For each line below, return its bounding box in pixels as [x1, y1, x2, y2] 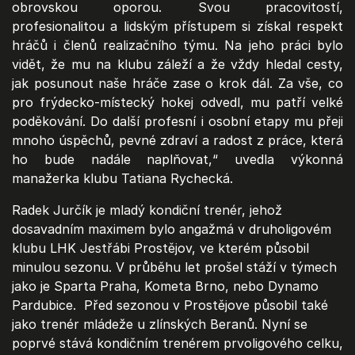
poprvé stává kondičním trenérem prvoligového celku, [12, 335, 343, 352]
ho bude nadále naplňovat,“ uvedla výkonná [12, 151, 343, 168]
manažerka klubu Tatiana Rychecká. [12, 170, 233, 187]
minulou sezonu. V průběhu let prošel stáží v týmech [12, 259, 337, 276]
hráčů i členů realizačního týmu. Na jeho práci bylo [12, 37, 343, 54]
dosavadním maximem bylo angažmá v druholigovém [12, 221, 331, 238]
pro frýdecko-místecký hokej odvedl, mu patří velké [12, 94, 343, 111]
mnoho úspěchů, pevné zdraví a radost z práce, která [12, 132, 343, 149]
